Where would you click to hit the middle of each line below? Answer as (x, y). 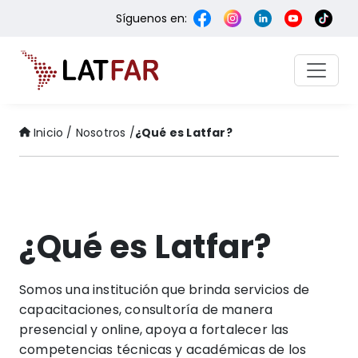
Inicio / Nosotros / (84, 132)
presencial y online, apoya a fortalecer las (154, 329)
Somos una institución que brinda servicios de (165, 289)
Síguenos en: (151, 18)
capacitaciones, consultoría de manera (146, 309)
